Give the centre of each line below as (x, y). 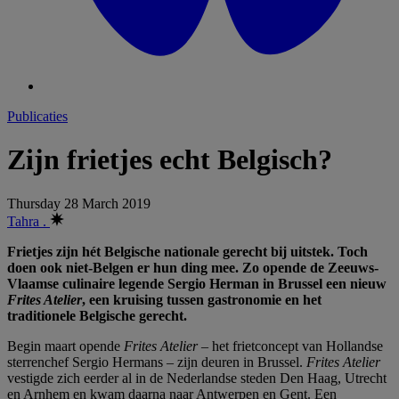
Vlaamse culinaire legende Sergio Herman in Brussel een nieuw (197, 283)
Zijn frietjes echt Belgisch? (170, 160)
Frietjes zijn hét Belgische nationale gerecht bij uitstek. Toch (187, 251)
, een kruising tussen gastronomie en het (202, 299)
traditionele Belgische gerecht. (97, 315)
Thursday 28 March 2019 (79, 203)
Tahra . (28, 221)
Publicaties (37, 117)
